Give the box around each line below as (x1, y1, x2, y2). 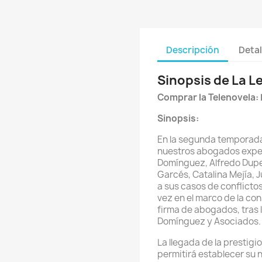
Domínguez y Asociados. (157, 215, 261, 227)
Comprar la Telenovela (157, 91, 256, 104)
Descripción (166, 43, 219, 56)
